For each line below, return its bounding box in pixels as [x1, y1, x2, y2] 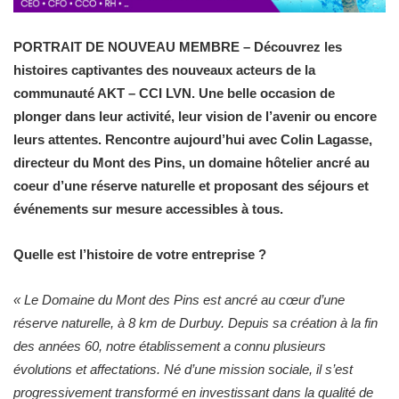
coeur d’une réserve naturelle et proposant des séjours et [13, 177, 369, 193]
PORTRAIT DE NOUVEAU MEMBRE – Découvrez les [13, 38, 342, 54]
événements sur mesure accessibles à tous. [13, 200, 283, 216]
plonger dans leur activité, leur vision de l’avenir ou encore [13, 108, 377, 124]
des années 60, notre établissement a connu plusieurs [13, 338, 326, 354]
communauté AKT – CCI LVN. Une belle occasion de [13, 85, 335, 101]
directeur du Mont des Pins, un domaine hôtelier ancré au [13, 154, 370, 170]
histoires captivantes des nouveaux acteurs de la [13, 61, 315, 77]
